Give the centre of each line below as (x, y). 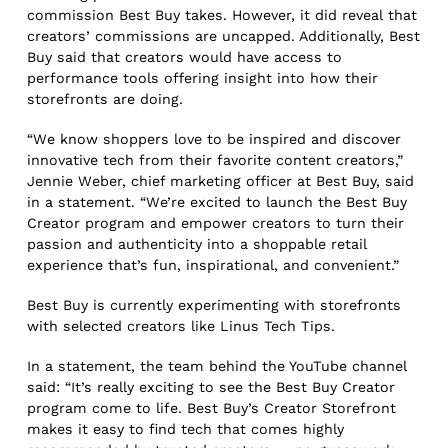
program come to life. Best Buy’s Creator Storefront (212, 408)
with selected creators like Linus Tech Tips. (181, 326)
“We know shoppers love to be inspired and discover (214, 138)
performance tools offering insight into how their (203, 77)
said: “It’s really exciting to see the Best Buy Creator (211, 387)
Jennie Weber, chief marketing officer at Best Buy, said (221, 180)
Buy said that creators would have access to (185, 56)
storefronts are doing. (105, 98)
